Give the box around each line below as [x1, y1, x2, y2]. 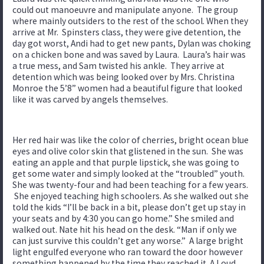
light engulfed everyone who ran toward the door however [12, 246, 243, 258]
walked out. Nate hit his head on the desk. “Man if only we [12, 223, 237, 235]
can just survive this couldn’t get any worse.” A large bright [12, 235, 243, 246]
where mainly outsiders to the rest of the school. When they [12, 15, 248, 27]
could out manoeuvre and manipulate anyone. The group [12, 4, 238, 15]
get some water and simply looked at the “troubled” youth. [12, 167, 245, 179]
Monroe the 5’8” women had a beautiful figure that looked [12, 82, 242, 94]
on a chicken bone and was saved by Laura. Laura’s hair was [12, 48, 246, 60]
